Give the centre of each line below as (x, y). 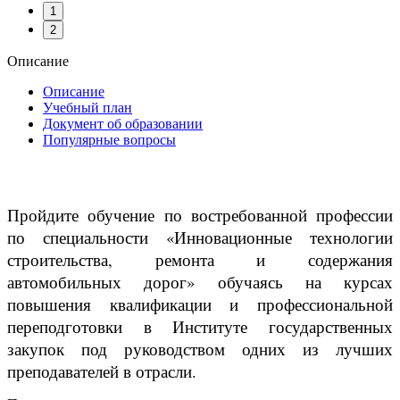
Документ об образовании (123, 124)
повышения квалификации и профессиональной (200, 304)
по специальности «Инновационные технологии (200, 237)
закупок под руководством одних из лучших (200, 349)
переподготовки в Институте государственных (200, 327)
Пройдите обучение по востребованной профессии (200, 215)
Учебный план (87, 108)
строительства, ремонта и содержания (200, 260)
